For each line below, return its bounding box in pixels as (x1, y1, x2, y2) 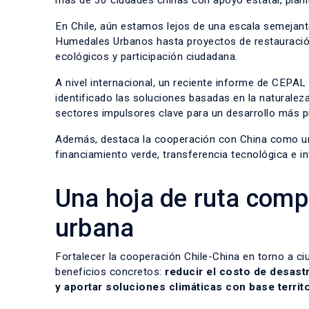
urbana (55, 214, 134, 243)
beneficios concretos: (55, 266, 165, 278)
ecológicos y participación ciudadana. (55, 50, 238, 63)
